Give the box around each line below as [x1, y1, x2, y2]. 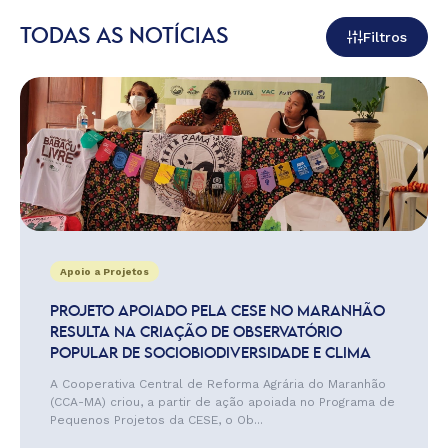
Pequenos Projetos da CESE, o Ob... [50, 413, 263, 427]
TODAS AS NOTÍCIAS [20, 27, 228, 47]
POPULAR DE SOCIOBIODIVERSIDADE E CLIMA [50, 347, 371, 361]
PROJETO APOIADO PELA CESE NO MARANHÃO [50, 305, 385, 319]
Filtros [363, 29, 407, 45]
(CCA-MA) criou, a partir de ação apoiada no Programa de [50, 395, 395, 409]
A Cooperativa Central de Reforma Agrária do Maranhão [50, 377, 386, 391]
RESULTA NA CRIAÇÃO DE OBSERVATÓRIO [50, 326, 342, 340]
